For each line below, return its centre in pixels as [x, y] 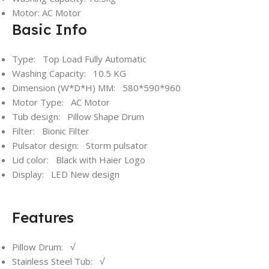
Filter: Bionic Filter [51, 131]
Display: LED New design [66, 174]
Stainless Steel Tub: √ [58, 261]
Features [43, 217]
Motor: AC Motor [47, 12]
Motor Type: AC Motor [61, 102]
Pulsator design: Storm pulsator [80, 145]
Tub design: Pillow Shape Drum [78, 116]
